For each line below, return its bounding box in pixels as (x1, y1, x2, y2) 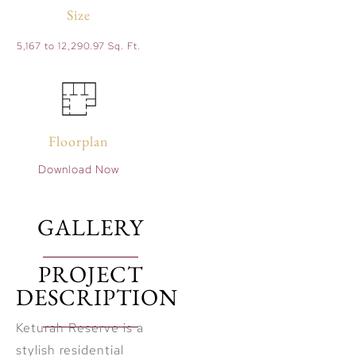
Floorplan (48, 131, 110, 150)
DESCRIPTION (16, 282, 178, 313)
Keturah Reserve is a (16, 319, 144, 337)
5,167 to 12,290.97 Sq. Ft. (17, 39, 141, 52)
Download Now (38, 161, 120, 176)
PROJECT (38, 259, 144, 290)
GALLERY (37, 212, 145, 243)
